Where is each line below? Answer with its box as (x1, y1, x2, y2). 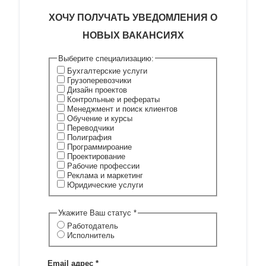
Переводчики (65, 123, 114, 133)
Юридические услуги (65, 180, 143, 190)
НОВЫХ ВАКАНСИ (82, 30, 170, 40)
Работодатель (65, 221, 118, 231)
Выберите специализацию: (58, 53, 154, 63)
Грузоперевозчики (65, 76, 131, 85)
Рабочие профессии (65, 161, 140, 171)
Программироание (65, 142, 132, 152)
